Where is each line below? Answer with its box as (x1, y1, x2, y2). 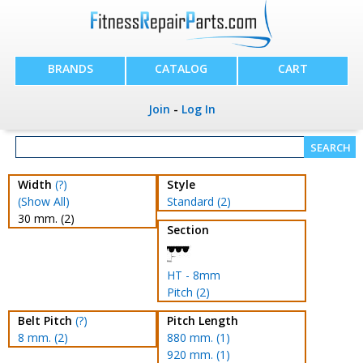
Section (166, 222, 209, 237)
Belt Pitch (17, 313, 72, 328)
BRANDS (47, 61, 93, 77)
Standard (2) (166, 194, 231, 209)
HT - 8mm (166, 267, 220, 283)
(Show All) (17, 194, 70, 209)
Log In (181, 101, 216, 117)
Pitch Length (166, 313, 238, 328)
